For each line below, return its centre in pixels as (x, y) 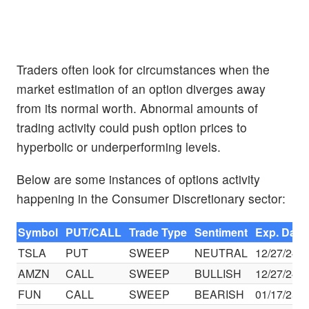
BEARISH (220, 294)
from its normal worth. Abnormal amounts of (137, 108)
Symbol (38, 232)
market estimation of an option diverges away (141, 89)
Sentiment (221, 232)
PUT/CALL (94, 232)
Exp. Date (281, 232)
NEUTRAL (221, 252)
